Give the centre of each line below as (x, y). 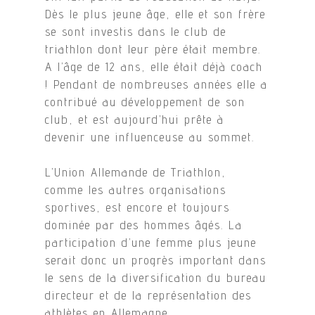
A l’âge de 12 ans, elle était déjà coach (154, 66)
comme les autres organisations (136, 190)
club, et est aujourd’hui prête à (135, 119)
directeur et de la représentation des (149, 295)
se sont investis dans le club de (136, 31)
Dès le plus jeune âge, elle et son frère (156, 14)
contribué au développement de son (146, 102)
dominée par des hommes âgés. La (144, 225)
